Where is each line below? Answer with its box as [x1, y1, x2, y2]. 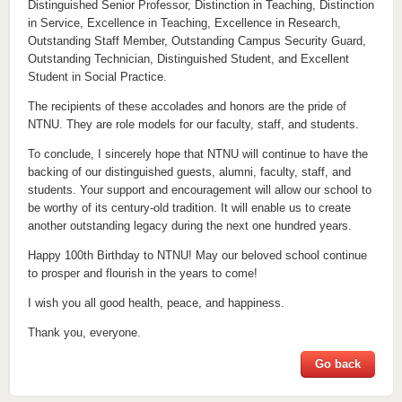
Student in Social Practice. [27, 70, 167, 84]
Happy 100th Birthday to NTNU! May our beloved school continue [27, 249, 367, 263]
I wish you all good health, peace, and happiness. [27, 296, 284, 310]
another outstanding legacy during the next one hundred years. [27, 219, 352, 233]
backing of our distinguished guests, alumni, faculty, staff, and [27, 165, 351, 179]
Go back [315, 357, 362, 371]
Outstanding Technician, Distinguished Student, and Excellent [27, 52, 349, 66]
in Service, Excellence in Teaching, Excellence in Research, [27, 16, 341, 31]
